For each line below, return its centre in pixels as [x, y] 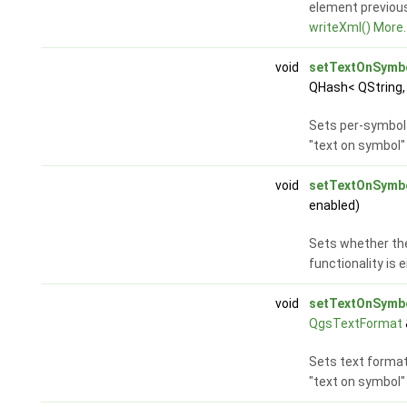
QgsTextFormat [355, 324]
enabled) [334, 206]
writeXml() [339, 28]
